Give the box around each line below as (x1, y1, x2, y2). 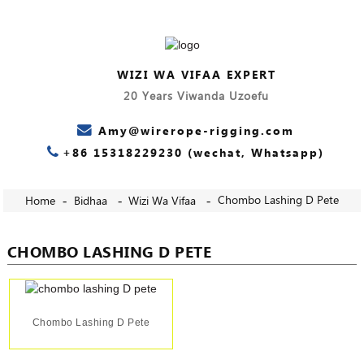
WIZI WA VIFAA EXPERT (116, 66, 276, 84)
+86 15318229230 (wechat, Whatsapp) (62, 144, 324, 162)
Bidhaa (73, 193, 107, 211)
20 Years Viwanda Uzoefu (123, 87, 270, 106)
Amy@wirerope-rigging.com (97, 122, 294, 141)
